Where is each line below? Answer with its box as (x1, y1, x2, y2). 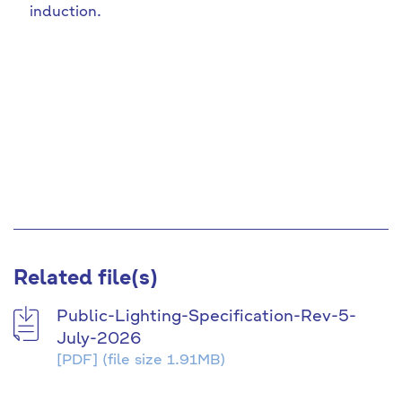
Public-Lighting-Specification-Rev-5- (57, 309, 356, 325)
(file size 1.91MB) (98, 354, 225, 368)
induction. (30, 5, 101, 20)
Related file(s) (13, 269, 158, 289)
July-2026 (57, 331, 141, 347)
